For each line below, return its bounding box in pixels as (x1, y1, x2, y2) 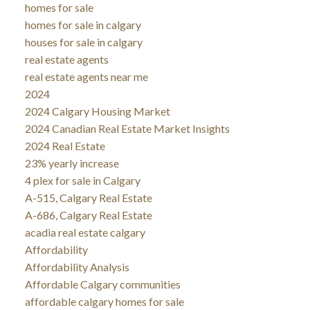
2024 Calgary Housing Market (24, 104, 170, 118)
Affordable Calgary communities (24, 277, 181, 291)
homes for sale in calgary (24, 17, 141, 31)
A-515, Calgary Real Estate (24, 190, 152, 204)
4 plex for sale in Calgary (24, 173, 140, 187)
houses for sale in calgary (24, 35, 143, 48)
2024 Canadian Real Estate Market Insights (24, 121, 230, 135)
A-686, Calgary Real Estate (24, 208, 152, 221)
